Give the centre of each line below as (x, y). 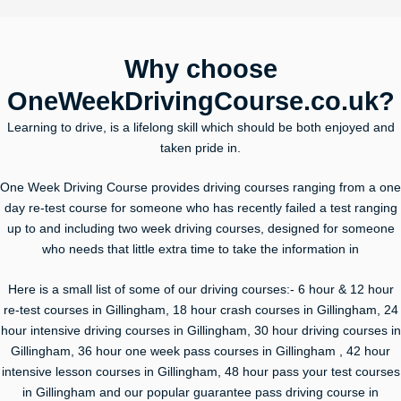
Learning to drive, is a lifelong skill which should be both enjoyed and (200, 127)
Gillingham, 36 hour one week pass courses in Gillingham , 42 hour (200, 352)
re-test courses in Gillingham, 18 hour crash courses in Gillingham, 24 (200, 311)
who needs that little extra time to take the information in (200, 250)
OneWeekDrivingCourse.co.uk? (200, 101)
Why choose (200, 68)
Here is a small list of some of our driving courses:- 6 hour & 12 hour (200, 290)
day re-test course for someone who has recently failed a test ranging (200, 209)
